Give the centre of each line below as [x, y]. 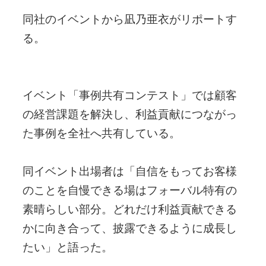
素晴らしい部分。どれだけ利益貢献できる [129, 209]
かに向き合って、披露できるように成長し [129, 228]
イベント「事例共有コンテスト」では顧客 [129, 95]
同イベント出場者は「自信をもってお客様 [129, 171]
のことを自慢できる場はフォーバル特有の [129, 190]
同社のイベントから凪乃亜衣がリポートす [129, 19]
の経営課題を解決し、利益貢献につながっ [129, 114]
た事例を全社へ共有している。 [101, 133]
